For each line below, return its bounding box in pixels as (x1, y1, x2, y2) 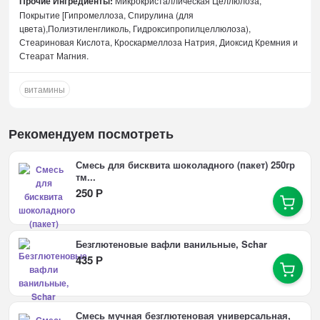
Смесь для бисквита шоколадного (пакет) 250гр (75, 158, 295, 172)
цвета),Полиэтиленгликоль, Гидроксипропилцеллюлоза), (19, 22, 251, 35)
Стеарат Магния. (19, 49, 89, 62)
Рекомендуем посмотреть (9, 124, 174, 143)
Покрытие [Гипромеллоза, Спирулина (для (19, 9, 194, 21)
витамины (24, 82, 66, 95)
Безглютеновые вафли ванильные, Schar (75, 237, 267, 251)
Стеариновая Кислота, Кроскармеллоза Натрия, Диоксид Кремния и (19, 36, 299, 49)
